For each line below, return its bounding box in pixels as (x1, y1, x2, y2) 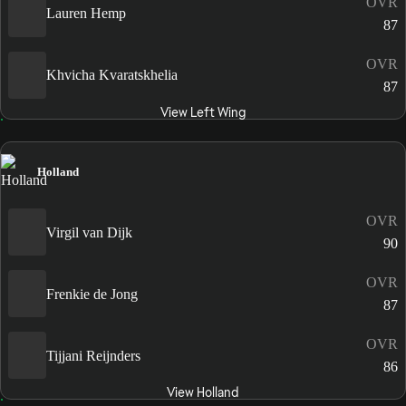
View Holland (167, 384, 239, 401)
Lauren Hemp (46, 5, 126, 22)
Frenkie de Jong (46, 285, 138, 302)
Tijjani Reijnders (46, 347, 140, 363)
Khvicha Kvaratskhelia (46, 67, 178, 83)
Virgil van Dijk (46, 224, 132, 240)
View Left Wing (159, 103, 246, 121)
